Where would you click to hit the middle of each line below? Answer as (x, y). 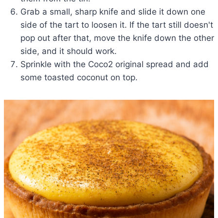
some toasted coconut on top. (79, 78)
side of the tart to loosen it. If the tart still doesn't (117, 25)
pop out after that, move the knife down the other (117, 38)
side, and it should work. (69, 51)
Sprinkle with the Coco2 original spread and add (115, 64)
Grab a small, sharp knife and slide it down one (113, 12)
